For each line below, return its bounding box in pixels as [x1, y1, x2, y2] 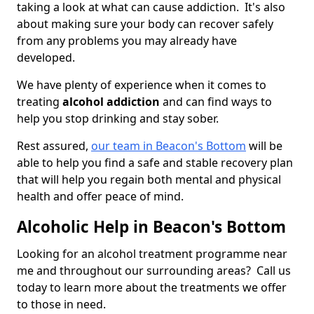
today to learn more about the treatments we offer [17, 280, 287, 296]
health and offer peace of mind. [17, 189, 184, 205]
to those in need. [17, 296, 109, 313]
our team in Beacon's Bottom [91, 138, 246, 154]
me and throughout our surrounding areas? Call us [17, 263, 291, 279]
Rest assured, [17, 138, 91, 154]
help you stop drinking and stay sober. [17, 111, 221, 127]
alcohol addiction [62, 94, 160, 110]
